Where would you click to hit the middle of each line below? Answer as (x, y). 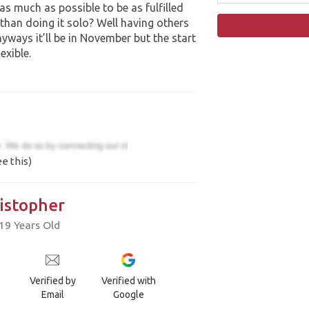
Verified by (52, 281)
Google (128, 295)
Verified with (128, 281)
